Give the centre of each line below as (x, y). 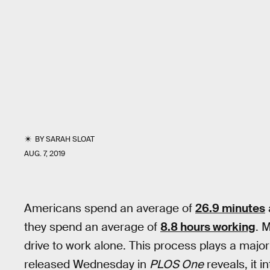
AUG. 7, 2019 (45, 154)
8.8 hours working (208, 227)
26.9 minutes (230, 208)
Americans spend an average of (110, 208)
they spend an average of (92, 227)
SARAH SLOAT (71, 139)
